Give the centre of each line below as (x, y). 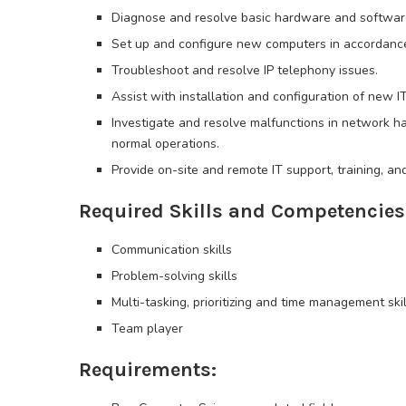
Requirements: (148, 370)
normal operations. (165, 144)
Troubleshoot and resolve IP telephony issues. (245, 71)
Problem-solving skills (174, 276)
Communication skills (172, 250)
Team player (147, 329)
